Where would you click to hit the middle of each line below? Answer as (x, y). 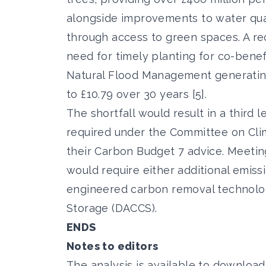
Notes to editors (113, 246)
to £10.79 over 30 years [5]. (137, 94)
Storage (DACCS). (112, 208)
